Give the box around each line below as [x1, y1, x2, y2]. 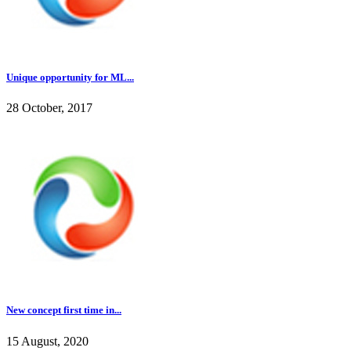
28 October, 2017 [6, 101, 92, 115]
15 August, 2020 [6, 334, 89, 348]
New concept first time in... [6, 304, 121, 317]
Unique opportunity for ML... [6, 71, 134, 83]
